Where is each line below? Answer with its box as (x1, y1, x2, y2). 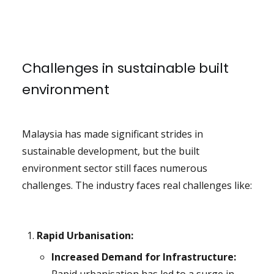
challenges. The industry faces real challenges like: (21, 179, 252, 193)
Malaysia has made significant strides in (21, 127, 203, 141)
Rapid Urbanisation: (36, 229, 133, 243)
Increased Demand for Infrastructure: (51, 250, 236, 264)
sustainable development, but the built (21, 144, 199, 158)
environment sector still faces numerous (21, 161, 207, 176)
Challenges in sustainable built (21, 59, 229, 78)
